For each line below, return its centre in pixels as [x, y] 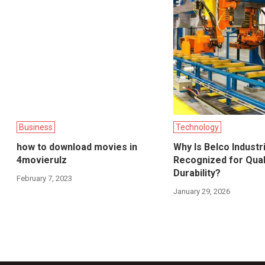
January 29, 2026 [201, 192]
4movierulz [42, 160]
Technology [197, 127]
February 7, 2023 [45, 179]
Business [36, 127]
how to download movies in [77, 147]
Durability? [197, 173]
